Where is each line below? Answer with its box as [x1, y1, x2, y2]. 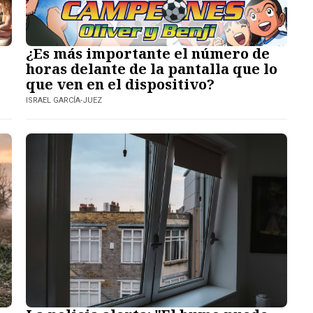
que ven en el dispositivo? [26, 74, 215, 94]
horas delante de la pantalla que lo [26, 59, 278, 78]
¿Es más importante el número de [26, 43, 270, 63]
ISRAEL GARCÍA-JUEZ [26, 95, 103, 105]
